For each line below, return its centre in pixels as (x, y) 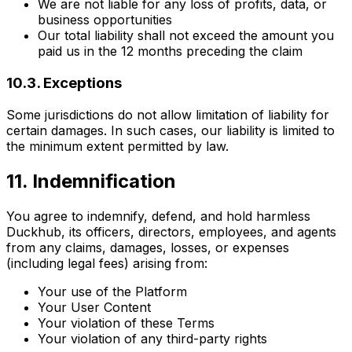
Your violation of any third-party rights (152, 338)
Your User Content (94, 307)
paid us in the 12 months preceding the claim (170, 51)
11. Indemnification (91, 181)
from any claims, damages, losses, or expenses (148, 247)
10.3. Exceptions (64, 82)
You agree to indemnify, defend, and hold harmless (158, 216)
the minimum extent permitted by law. (117, 146)
